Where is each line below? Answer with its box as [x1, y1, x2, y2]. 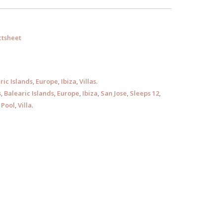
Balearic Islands [3, 89, 54, 98]
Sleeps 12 [129, 89, 159, 98]
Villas [79, 77, 96, 86]
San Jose [100, 89, 127, 98]
